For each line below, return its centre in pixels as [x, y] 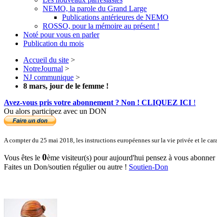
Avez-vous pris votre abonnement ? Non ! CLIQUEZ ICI [98, 102]
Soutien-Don [148, 167]
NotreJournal [43, 68]
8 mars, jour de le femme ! [66, 86]
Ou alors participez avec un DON [55, 111]
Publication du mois [54, 43]
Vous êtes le [23, 157]
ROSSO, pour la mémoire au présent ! [101, 26]
